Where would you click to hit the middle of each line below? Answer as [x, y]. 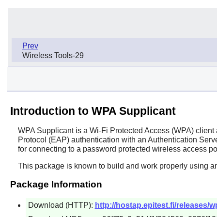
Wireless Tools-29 [53, 55]
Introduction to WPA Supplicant [93, 111]
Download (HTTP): [61, 205]
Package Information [56, 184]
